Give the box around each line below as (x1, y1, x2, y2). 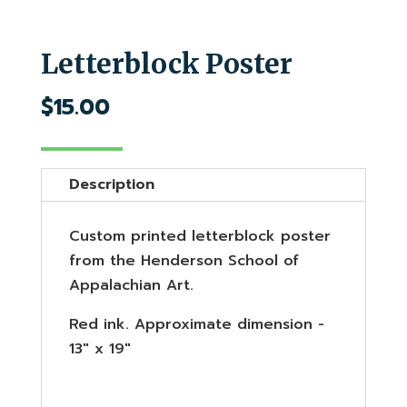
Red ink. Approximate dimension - (68, 313, 324, 335)
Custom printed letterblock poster (68, 224, 331, 247)
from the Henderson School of (68, 249, 299, 272)
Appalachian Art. (68, 273, 194, 296)
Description (68, 173, 154, 195)
